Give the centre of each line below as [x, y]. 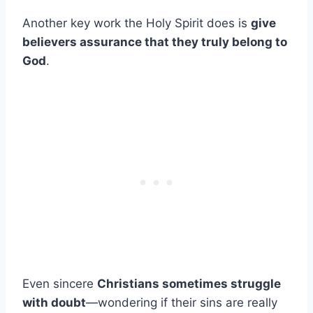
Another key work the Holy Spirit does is [137, 23]
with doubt [54, 302]
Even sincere [60, 283]
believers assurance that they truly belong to [155, 42]
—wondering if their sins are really [182, 302]
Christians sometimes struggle [189, 283]
